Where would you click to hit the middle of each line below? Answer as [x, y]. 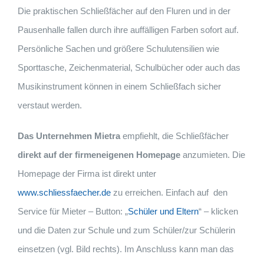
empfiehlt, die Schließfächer [175, 136]
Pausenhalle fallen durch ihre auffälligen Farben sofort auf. [128, 29]
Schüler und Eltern [163, 211]
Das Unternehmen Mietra [70, 136]
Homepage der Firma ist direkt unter [87, 173]
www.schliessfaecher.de [64, 192]
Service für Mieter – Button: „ [72, 211]
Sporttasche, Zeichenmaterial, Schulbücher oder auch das [129, 67]
